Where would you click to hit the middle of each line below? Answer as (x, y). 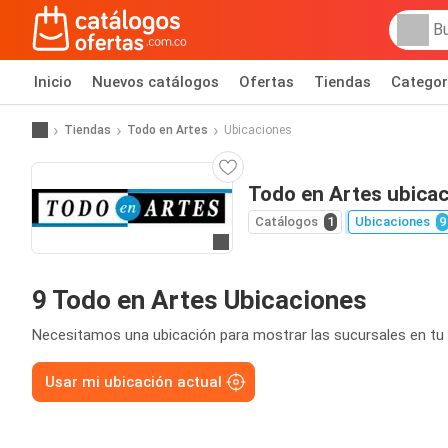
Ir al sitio (248, 243)
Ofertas (266, 82)
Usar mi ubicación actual (133, 382)
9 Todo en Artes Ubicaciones (199, 300)
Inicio (53, 82)
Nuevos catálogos (155, 82)
